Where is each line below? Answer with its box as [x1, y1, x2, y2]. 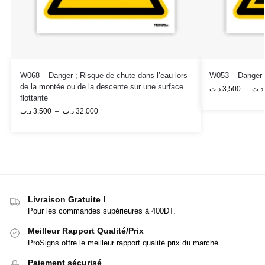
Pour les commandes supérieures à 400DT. [28, 206, 176, 216]
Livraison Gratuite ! [28, 194, 106, 204]
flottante [20, 93, 48, 102]
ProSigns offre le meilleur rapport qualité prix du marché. [28, 238, 221, 247]
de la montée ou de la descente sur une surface [20, 82, 183, 91]
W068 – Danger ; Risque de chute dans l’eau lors [20, 70, 188, 80]
